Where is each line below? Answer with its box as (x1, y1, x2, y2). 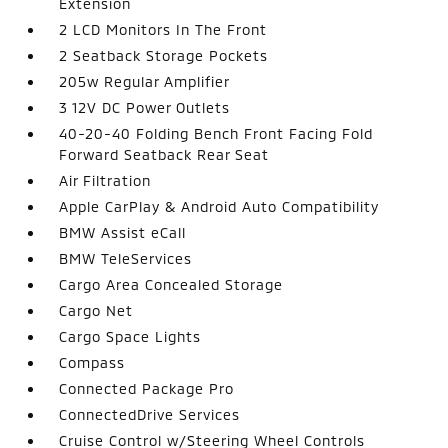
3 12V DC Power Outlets (59, 98, 231, 116)
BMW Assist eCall (59, 223, 187, 241)
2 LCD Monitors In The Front (59, 20, 268, 38)
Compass (59, 353, 126, 371)
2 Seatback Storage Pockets (59, 46, 269, 64)
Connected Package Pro (59, 379, 235, 397)
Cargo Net (59, 301, 134, 319)
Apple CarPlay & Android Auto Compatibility (59, 197, 380, 215)
